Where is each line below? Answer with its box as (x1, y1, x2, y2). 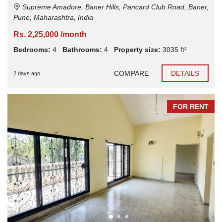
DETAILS (170, 69, 200, 77)
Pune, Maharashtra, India (13, 13, 93, 21)
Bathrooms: (62, 45, 102, 54)
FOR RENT (173, 102, 209, 111)
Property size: (114, 45, 161, 54)
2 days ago (13, 70, 40, 76)
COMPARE (114, 69, 149, 77)
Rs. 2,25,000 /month (13, 30, 87, 39)
